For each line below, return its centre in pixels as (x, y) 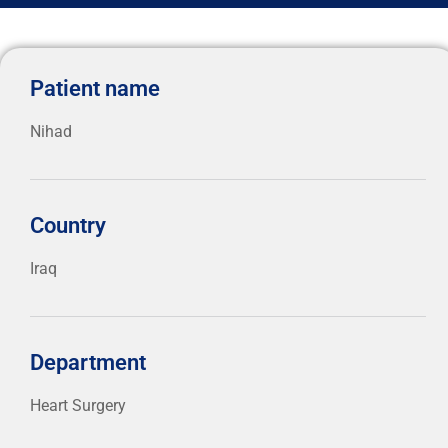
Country (68, 225)
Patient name (95, 88)
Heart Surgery (78, 405)
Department (88, 362)
